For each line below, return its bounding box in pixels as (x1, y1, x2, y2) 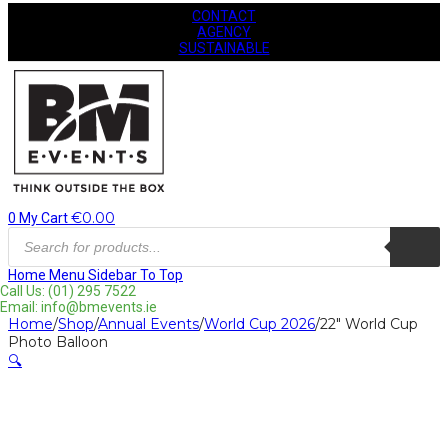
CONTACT (192, 8, 256, 24)
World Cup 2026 (204, 315, 315, 333)
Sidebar (88, 267, 137, 283)
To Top (140, 267, 183, 283)
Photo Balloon (8, 333, 108, 351)
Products (7, 225, 64, 241)
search (7, 239, 50, 255)
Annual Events (98, 315, 199, 333)
